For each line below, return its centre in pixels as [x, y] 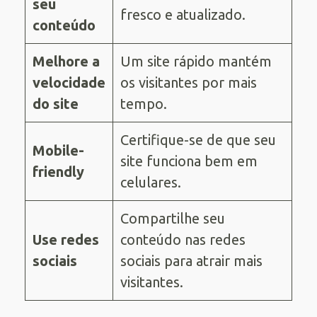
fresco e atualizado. [183, 14]
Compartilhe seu [173, 218]
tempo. [144, 103]
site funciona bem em [189, 161]
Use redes [66, 239]
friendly [58, 171]
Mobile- [58, 150]
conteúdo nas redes [183, 239]
